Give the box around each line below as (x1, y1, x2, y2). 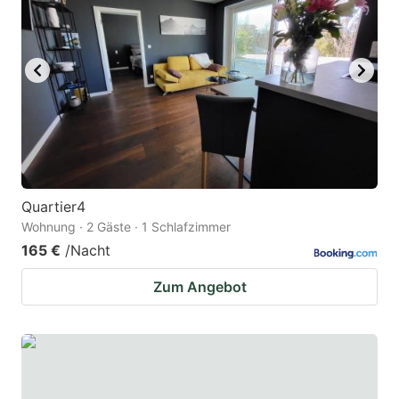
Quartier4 (21, 198, 85, 216)
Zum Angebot (152, 278, 247, 297)
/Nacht (65, 241, 110, 260)
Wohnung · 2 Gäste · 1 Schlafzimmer (21, 219, 231, 235)
